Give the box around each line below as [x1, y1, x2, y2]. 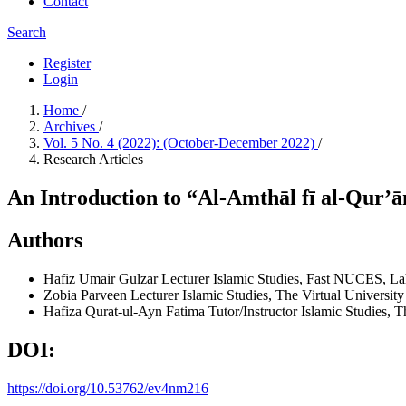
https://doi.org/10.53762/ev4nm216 [7, 380, 208, 396]
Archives [43, 119, 99, 134]
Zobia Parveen [43, 286, 130, 303]
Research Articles [43, 151, 143, 167]
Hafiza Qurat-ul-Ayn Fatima [43, 303, 208, 319]
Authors [7, 227, 82, 252]
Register [43, 55, 91, 71]
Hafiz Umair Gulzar [43, 270, 161, 286]
